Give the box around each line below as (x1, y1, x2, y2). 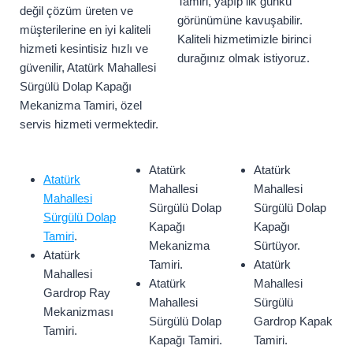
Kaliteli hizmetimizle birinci (177, 32, 311, 46)
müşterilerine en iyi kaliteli (20, 23, 150, 37)
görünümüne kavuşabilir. (177, 13, 303, 28)
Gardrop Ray (43, 286, 110, 300)
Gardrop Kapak (254, 314, 333, 329)
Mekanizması (43, 305, 113, 319)
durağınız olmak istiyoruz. (177, 51, 310, 65)
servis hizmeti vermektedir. (20, 117, 158, 132)
